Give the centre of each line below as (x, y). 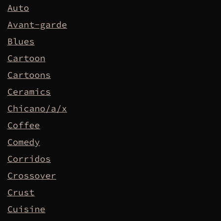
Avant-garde (37, 25)
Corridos (29, 159)
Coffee (24, 125)
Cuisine (26, 209)
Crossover (32, 176)
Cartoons (29, 75)
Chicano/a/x (37, 109)
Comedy (24, 142)
